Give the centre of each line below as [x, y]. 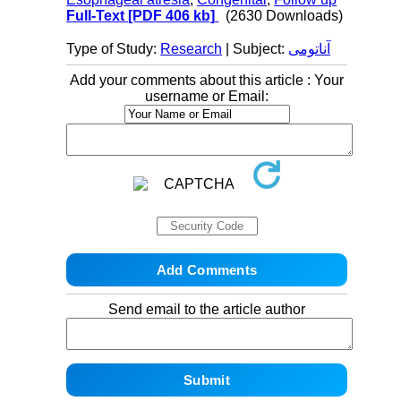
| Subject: [256, 49]
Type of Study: [114, 49]
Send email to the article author [207, 310]
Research [192, 49]
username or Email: [207, 97]
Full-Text [96, 16]
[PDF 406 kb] [170, 16]
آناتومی [310, 49]
